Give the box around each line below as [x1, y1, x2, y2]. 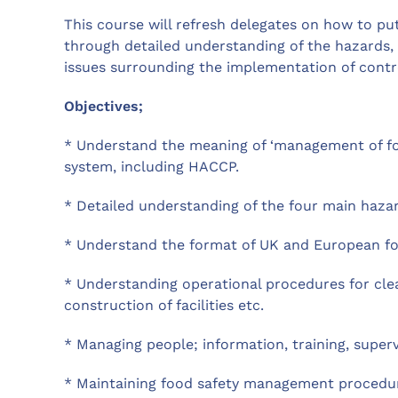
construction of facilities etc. [64, 297, 264, 314]
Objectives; [64, 98, 143, 115]
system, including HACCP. [64, 158, 239, 176]
